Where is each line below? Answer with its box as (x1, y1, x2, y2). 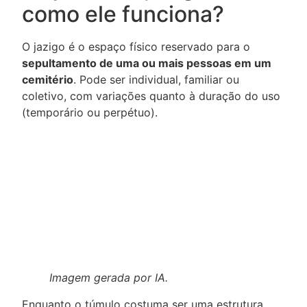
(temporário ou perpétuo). (22, 105, 158, 119)
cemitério (22, 72, 73, 86)
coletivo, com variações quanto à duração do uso (22, 88, 280, 103)
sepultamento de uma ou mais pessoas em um (22, 56, 271, 70)
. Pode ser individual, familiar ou (73, 72, 239, 86)
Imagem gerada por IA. (49, 271, 168, 285)
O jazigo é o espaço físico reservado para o (22, 39, 250, 53)
